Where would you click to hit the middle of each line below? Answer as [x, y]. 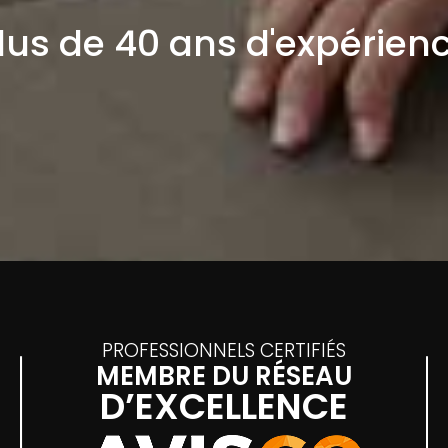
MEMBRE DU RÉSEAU [224, 376]
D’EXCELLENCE [224, 407]
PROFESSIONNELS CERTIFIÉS [224, 351]
